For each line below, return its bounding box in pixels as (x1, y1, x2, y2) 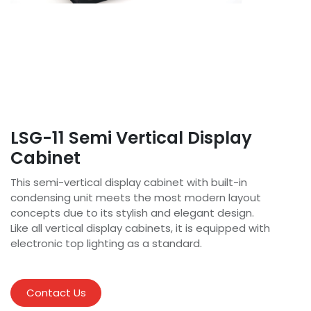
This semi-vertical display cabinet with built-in (10, 175, 247, 190)
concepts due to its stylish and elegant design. (10, 205, 254, 220)
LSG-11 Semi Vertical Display (10, 126, 252, 150)
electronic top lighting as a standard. (10, 236, 202, 251)
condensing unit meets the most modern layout (10, 190, 261, 205)
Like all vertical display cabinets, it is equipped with (10, 221, 270, 235)
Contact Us (26, 285, 86, 300)
